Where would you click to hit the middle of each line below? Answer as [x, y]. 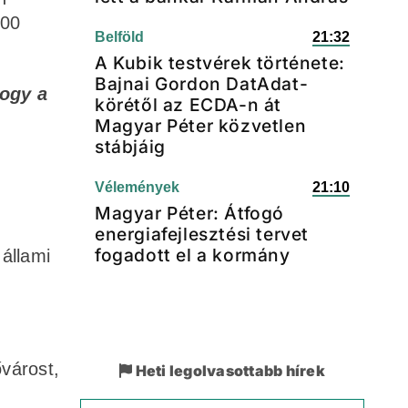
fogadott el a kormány [193, 255]
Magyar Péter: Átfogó [190, 213]
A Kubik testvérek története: [220, 63]
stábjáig [130, 147]
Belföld [119, 37]
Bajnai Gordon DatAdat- [202, 84]
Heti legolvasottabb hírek [229, 371]
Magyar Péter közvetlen [201, 126]
